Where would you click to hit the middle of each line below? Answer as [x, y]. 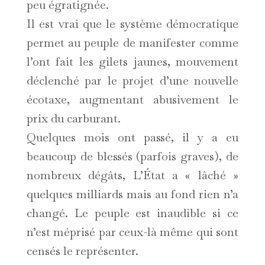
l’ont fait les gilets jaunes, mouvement [132, 62]
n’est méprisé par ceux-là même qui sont [132, 232]
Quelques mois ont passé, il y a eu [132, 138]
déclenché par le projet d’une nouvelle [132, 81]
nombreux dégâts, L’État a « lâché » [132, 175]
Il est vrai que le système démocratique [132, 24]
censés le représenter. [82, 251]
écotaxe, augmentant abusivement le [132, 100]
